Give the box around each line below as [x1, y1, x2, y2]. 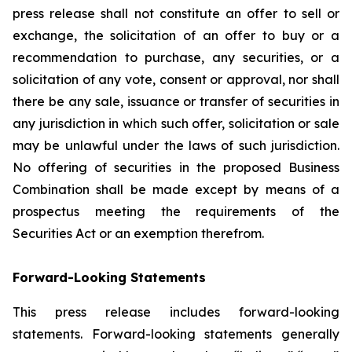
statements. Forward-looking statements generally [13, 326, 339, 342]
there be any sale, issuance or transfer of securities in [13, 93, 339, 109]
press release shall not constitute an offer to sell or [13, 5, 339, 21]
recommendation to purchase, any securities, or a [13, 49, 339, 65]
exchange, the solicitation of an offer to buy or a [13, 27, 339, 43]
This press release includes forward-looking [13, 304, 339, 320]
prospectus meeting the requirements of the [13, 203, 339, 219]
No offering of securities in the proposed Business [13, 159, 339, 175]
